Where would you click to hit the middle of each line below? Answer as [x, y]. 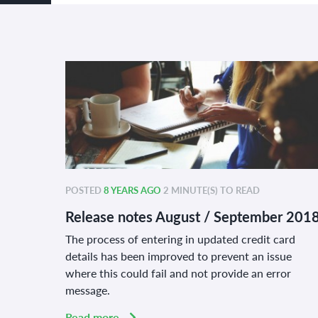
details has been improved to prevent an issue [179, 256]
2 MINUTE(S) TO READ [210, 190]
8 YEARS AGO [132, 190]
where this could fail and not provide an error [178, 273]
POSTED [84, 190]
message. [88, 290]
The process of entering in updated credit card [180, 238]
